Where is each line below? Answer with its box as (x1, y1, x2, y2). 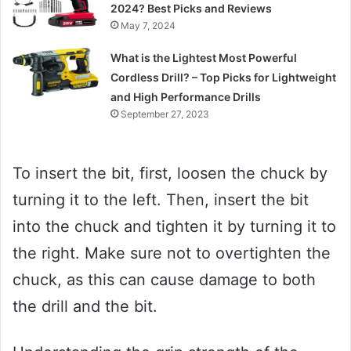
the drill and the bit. (13, 297, 157, 317)
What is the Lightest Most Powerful (110, 51, 298, 65)
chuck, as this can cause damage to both (13, 270, 316, 290)
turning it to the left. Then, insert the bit (13, 190, 309, 210)
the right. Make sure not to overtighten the (13, 244, 331, 263)
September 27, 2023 (121, 108, 210, 121)
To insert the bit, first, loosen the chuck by (13, 164, 327, 183)
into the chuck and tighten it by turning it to (13, 217, 336, 237)
